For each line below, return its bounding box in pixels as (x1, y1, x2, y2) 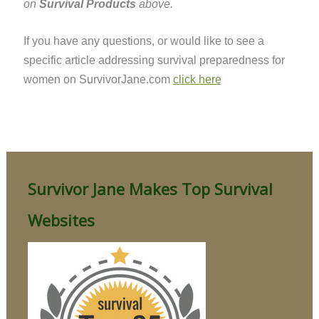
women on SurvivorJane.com (23, 73, 173, 86)
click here (172, 73, 221, 86)
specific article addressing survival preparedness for (23, 54, 285, 67)
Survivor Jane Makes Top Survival (27, 178, 273, 200)
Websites (27, 209, 95, 231)
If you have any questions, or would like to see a (23, 35, 264, 48)
